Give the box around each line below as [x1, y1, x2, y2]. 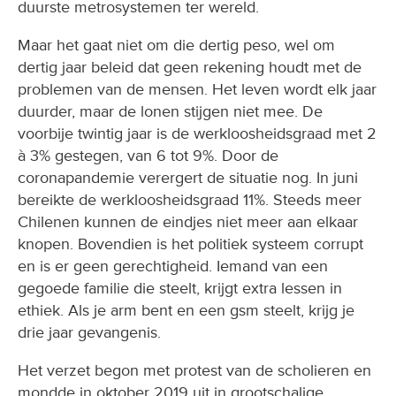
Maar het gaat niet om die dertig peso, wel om [18, 35, 335, 56]
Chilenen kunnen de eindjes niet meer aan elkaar [18, 212, 358, 232]
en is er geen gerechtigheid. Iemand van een [18, 256, 328, 277]
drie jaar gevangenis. [18, 323, 161, 343]
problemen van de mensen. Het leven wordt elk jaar [18, 80, 377, 100]
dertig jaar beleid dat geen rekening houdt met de [18, 57, 362, 78]
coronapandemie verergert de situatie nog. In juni [18, 168, 358, 188]
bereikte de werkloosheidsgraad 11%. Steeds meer [18, 190, 362, 210]
